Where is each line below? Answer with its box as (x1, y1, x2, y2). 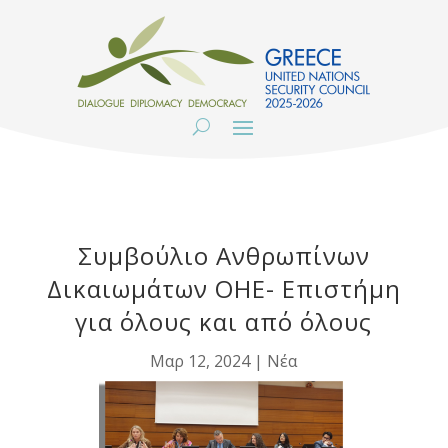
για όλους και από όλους (75, 305, 373, 338)
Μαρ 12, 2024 (150, 350, 251, 372)
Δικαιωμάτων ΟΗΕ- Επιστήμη (46, 272, 401, 305)
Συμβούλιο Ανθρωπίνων (77, 239, 370, 272)
